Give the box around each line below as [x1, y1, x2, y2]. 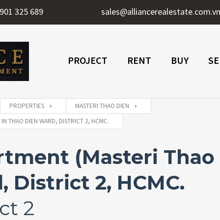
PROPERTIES [9, 102, 44, 110]
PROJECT [68, 54, 108, 66]
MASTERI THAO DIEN [75, 102, 129, 110]
